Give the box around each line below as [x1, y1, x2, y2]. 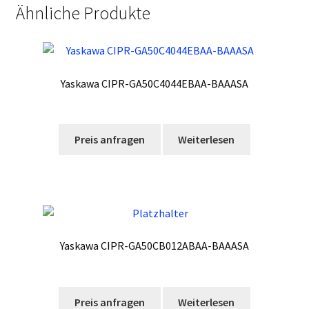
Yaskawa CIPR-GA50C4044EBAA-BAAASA [61, 76, 248, 90]
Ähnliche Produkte [15, 1, 150, 24]
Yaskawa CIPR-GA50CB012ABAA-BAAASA [60, 239, 249, 253]
